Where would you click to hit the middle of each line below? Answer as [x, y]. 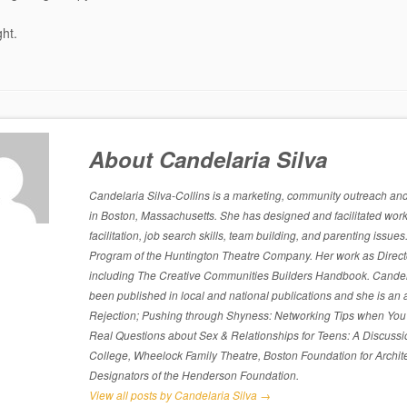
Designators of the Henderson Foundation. [194, 375]
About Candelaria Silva [208, 159]
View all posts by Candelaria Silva [174, 395]
